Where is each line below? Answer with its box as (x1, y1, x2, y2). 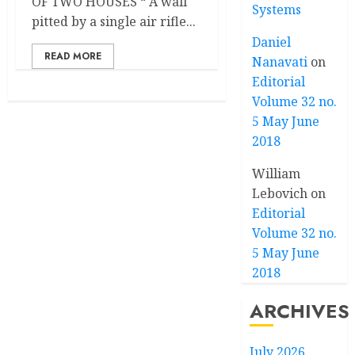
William (252, 165, 301, 182)
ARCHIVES (250, 297, 350, 325)
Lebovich (252, 185, 308, 202)
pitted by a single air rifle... (32, 13, 196, 30)
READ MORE (44, 49, 101, 63)
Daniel (252, 33, 292, 51)
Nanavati (252, 53, 308, 71)
